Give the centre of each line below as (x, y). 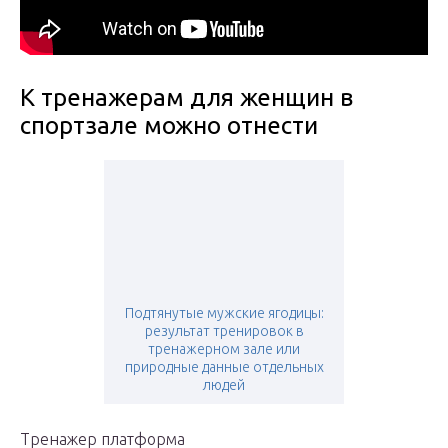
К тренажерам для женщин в (186, 98)
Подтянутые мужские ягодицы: (224, 313)
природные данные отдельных (224, 367)
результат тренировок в (224, 331)
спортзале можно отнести (169, 126)
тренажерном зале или (224, 349)
